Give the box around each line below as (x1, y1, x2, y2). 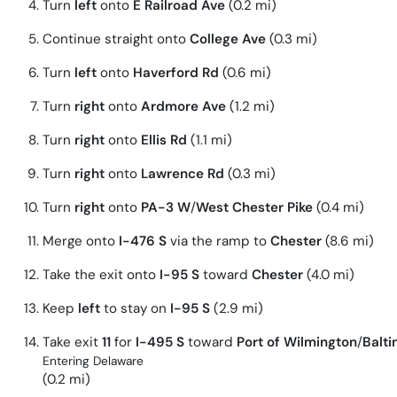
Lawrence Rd (141, 165, 224, 183)
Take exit (43, 333, 102, 352)
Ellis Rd (141, 131, 187, 150)
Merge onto (43, 232, 119, 251)
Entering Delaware (43, 353, 144, 370)
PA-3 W (141, 198, 191, 217)
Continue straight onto (43, 30, 190, 49)
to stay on (100, 300, 170, 318)
